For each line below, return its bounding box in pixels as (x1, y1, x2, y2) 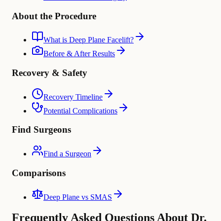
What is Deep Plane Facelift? (43, 36, 134, 44)
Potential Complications (43, 106, 117, 115)
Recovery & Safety (12, 67, 87, 78)
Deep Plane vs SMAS (43, 192, 112, 201)
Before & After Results (43, 49, 115, 58)
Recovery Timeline (43, 92, 103, 101)
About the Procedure (12, 10, 96, 21)
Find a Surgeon (43, 149, 91, 158)
